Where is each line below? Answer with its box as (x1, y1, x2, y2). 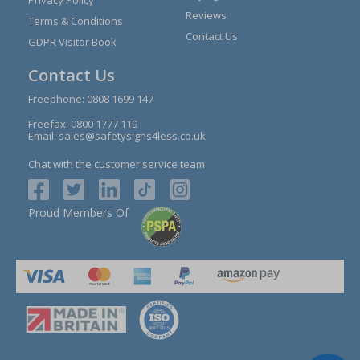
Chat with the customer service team (28, 157, 205, 172)
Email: (28, 129, 59, 144)
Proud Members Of (28, 205, 129, 221)
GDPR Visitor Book (28, 34, 117, 49)
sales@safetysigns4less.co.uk (59, 129, 206, 144)
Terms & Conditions (28, 13, 123, 28)
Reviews (186, 7, 227, 22)
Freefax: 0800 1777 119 (28, 117, 137, 132)
